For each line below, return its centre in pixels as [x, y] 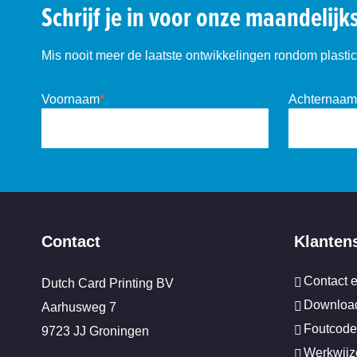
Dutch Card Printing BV [108, 283]
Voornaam [71, 99]
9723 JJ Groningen [95, 331]
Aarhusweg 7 [79, 307]
